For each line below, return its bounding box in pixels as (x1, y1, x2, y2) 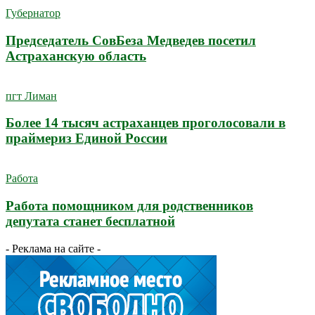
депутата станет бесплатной (6, 213, 175, 229)
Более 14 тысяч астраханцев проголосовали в (6, 115, 285, 131)
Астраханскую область (6, 49, 146, 63)
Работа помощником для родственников (6, 198, 253, 213)
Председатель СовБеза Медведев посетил (6, 33, 256, 48)
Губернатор (6, 7, 60, 20)
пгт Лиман (6, 89, 57, 102)
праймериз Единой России (6, 131, 167, 146)
